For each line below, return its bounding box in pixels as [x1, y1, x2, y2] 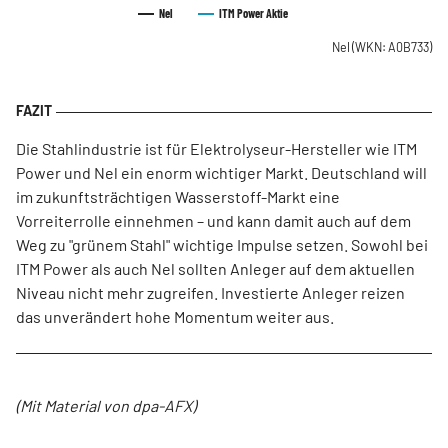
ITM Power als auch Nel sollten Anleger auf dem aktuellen [16, 258, 415, 278]
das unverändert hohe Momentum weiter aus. [16, 306, 334, 326]
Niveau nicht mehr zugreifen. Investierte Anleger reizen [16, 282, 405, 302]
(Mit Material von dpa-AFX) [16, 395, 196, 415]
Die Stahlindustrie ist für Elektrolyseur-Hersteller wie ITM [16, 138, 417, 158]
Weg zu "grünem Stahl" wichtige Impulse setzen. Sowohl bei [16, 234, 428, 254]
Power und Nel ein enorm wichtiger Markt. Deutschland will [16, 162, 427, 182]
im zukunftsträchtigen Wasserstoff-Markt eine [16, 186, 340, 206]
